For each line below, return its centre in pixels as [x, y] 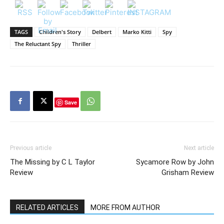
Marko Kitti [137, 32]
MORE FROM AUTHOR [125, 207]
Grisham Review [188, 172]
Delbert [102, 32]
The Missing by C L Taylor [52, 162]
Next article [199, 148]
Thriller [81, 44]
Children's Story [60, 32]
